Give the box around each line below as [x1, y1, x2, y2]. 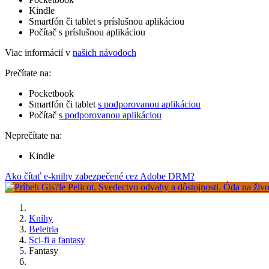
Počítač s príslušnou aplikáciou [29, 26, 145, 37]
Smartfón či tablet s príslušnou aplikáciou [29, 16, 184, 26]
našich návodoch [73, 47, 136, 58]
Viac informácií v [5, 47, 73, 58]
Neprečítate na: [5, 130, 62, 141]
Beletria [29, 223, 58, 234]
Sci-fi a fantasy [29, 234, 85, 245]
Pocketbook [29, 88, 74, 98]
